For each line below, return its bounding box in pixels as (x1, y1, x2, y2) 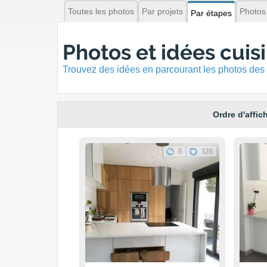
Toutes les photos (68, 7, 134, 16)
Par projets (142, 7, 183, 16)
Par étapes (191, 8, 232, 18)
